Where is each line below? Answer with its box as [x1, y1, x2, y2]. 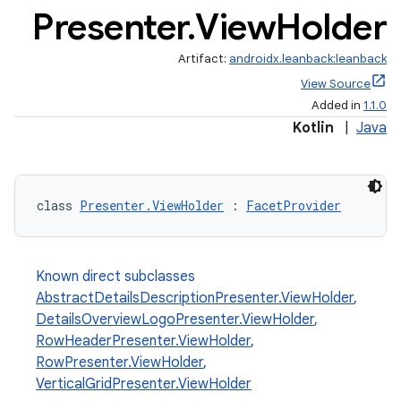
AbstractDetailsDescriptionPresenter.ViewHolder [36, 289, 354, 307]
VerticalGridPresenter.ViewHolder [36, 375, 252, 393]
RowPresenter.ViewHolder [36, 354, 203, 371]
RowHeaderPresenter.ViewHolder [36, 332, 251, 350]
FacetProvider [246, 197, 341, 214]
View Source [301, 76, 371, 91]
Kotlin [293, 119, 334, 137]
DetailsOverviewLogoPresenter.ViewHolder [36, 311, 314, 328]
